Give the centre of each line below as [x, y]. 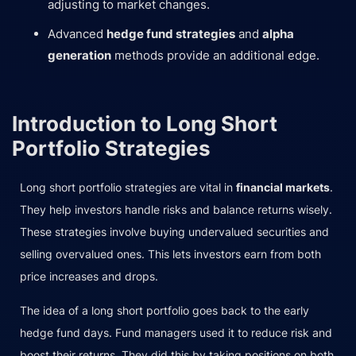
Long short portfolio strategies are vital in [128, 188]
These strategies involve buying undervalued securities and [174, 232]
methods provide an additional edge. [215, 55]
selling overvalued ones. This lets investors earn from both [170, 254]
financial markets [283, 188]
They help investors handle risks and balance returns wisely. [176, 210]
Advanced [77, 33]
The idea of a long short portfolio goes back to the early [164, 311]
